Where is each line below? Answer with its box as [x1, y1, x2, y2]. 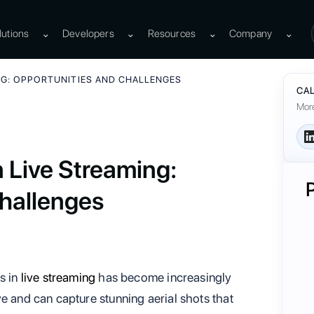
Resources [147, 27, 196, 40]
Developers [62, 27, 114, 40]
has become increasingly [95, 270, 232, 285]
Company [229, 27, 273, 40]
